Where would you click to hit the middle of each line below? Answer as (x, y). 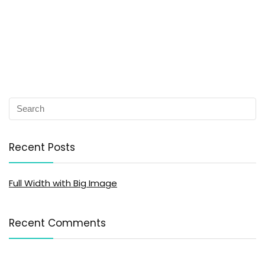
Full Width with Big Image (63, 183)
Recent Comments (57, 223)
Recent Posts (42, 147)
